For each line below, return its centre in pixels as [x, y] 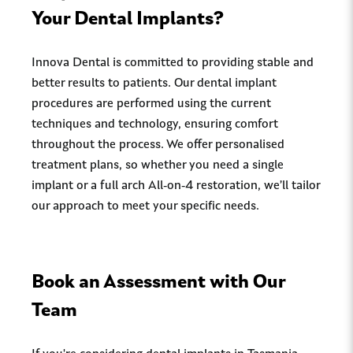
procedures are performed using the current [151, 104]
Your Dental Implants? [128, 20]
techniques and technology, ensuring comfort [155, 124]
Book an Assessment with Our [158, 283]
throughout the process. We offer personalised [158, 145]
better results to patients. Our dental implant [154, 84]
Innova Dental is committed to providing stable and [173, 63]
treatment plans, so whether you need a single [158, 165]
